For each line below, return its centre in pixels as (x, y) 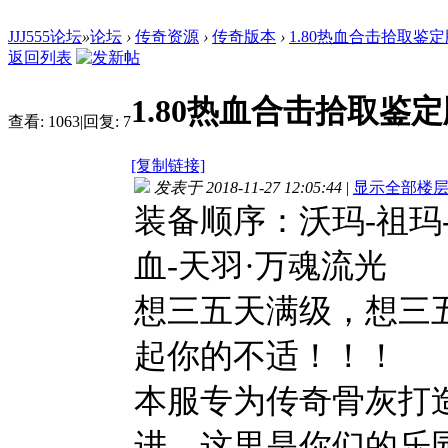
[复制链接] (168, 165)
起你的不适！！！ (266, 355)
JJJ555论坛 (45, 36)
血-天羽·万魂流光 (260, 265)
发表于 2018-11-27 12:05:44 (248, 187)
